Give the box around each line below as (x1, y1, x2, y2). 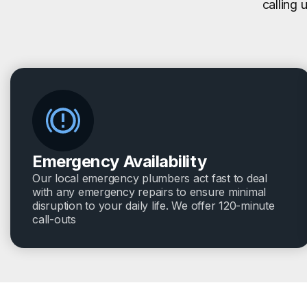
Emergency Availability (32, 151, 207, 172)
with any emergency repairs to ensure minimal (32, 185, 266, 199)
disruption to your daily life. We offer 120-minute (32, 199, 275, 213)
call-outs (32, 212, 76, 227)
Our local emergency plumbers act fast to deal (32, 171, 267, 186)
